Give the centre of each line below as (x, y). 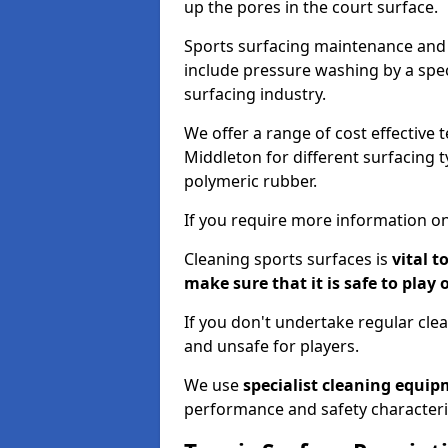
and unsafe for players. (271, 346)
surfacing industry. (255, 94)
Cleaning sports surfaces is (286, 259)
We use (213, 385)
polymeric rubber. (250, 181)
